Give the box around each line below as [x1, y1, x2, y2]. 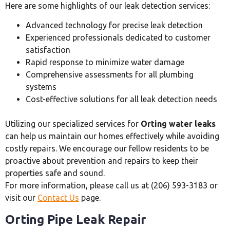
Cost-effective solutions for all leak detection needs [26, 94, 217, 104]
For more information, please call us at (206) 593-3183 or [5, 181, 218, 190]
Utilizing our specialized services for [5, 119, 141, 129]
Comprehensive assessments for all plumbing [26, 70, 194, 80]
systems [26, 82, 56, 92]
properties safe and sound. [5, 168, 105, 178]
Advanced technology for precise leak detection [26, 21, 203, 30]
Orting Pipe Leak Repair [5, 212, 146, 226]
